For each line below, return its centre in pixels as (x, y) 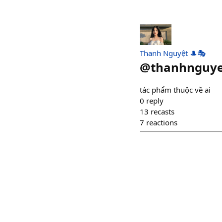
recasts (163, 111)
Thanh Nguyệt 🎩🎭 (173, 53)
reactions (162, 122)
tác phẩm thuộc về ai (175, 89)
